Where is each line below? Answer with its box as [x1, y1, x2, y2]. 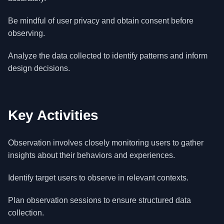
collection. [8, 208, 44, 217]
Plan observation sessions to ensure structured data [8, 196, 191, 204]
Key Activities [8, 107, 99, 123]
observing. [8, 29, 45, 37]
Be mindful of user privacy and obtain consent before [8, 16, 193, 25]
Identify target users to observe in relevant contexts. [8, 173, 188, 182]
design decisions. [8, 64, 70, 72]
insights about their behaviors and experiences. [8, 151, 175, 159]
